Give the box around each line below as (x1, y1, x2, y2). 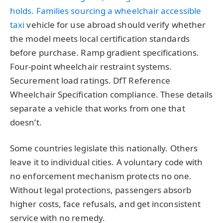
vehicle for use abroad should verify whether (24, 19, 206, 31)
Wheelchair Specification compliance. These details (10, 89, 213, 101)
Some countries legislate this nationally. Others (10, 142, 198, 154)
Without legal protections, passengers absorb (10, 184, 191, 196)
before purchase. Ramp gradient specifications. (10, 47, 199, 59)
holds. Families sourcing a (10, 5, 115, 17)
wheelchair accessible (114, 5, 202, 17)
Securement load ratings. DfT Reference (10, 75, 171, 87)
